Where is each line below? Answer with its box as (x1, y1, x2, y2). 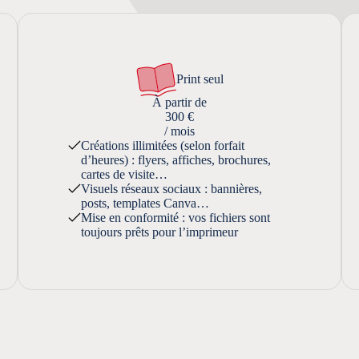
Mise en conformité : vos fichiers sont (81, 210, 271, 224)
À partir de (152, 95, 207, 109)
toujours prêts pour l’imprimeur (81, 224, 239, 239)
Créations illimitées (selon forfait (81, 138, 245, 152)
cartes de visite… (81, 167, 168, 181)
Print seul (175, 71, 224, 86)
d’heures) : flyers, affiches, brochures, (81, 152, 272, 167)
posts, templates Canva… (81, 196, 210, 210)
